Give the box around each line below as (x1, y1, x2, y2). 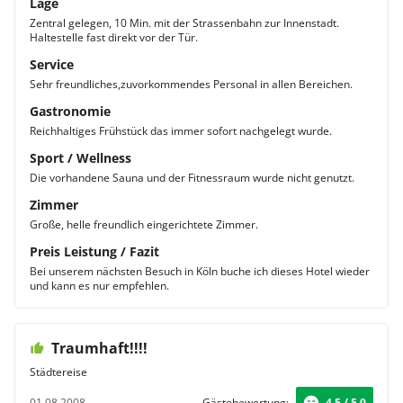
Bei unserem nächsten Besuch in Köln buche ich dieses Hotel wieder (30, 264, 370, 279)
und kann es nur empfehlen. (30, 278, 169, 293)
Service (30, 56, 74, 73)
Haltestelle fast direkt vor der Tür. (30, 30, 198, 45)
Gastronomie (30, 103, 111, 120)
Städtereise (30, 364, 87, 380)
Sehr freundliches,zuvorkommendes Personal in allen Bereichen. (30, 76, 353, 92)
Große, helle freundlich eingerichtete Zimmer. (30, 217, 258, 232)
